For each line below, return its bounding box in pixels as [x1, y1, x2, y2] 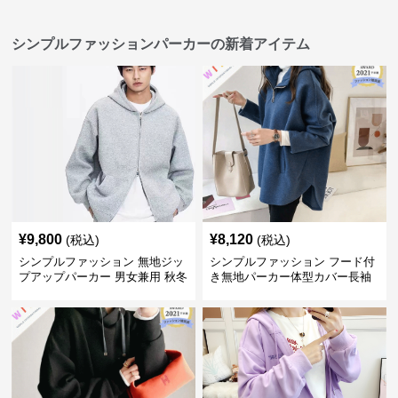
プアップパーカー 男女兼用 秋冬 [19, 270, 188, 283]
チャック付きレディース [209, 285, 337, 298]
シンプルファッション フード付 [209, 255, 375, 268]
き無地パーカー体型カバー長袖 [209, 270, 371, 283]
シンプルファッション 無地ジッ [19, 255, 185, 268]
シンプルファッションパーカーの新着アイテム [12, 36, 311, 52]
